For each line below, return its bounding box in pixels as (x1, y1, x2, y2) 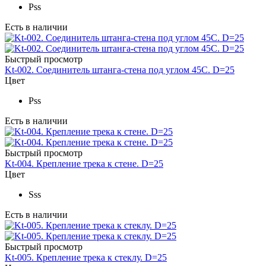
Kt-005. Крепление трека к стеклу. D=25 (5, 252, 167, 263)
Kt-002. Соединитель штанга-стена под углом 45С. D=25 (5, 65, 235, 75)
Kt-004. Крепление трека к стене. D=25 (5, 159, 163, 169)
